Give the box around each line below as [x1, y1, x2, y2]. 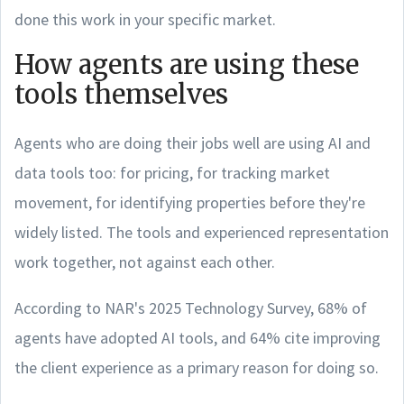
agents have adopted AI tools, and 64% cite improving [14, 326, 381, 348]
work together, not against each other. [14, 251, 275, 272]
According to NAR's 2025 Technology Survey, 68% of [14, 297, 367, 318]
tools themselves [14, 78, 228, 111]
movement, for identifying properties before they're [14, 191, 365, 213]
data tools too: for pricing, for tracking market [14, 161, 330, 183]
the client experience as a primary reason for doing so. [14, 356, 379, 378]
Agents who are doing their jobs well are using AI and [14, 132, 371, 153]
